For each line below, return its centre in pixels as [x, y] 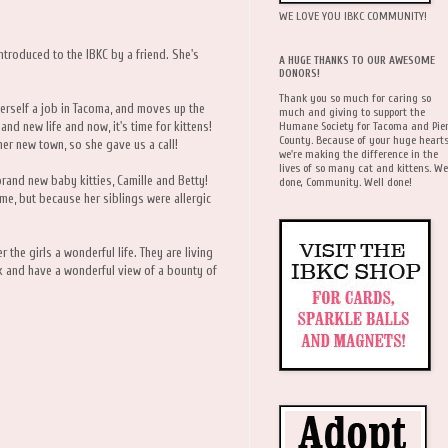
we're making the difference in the [358, 153]
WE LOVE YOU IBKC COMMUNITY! [353, 15]
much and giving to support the [352, 111]
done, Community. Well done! [345, 181]
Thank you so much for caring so [355, 97]
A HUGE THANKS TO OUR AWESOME [357, 60]
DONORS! [299, 73]
